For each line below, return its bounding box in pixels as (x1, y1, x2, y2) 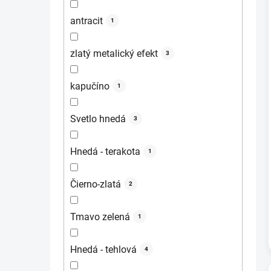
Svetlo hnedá (70, 113, 126, 125)
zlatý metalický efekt (70, 47, 158, 59)
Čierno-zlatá (70, 178, 121, 190)
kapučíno (70, 80, 109, 92)
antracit (70, 15, 103, 27)
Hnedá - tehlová (70, 243, 137, 255)
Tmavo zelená (70, 211, 130, 223)
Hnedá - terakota (70, 145, 140, 157)
